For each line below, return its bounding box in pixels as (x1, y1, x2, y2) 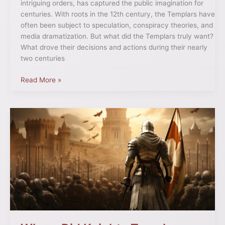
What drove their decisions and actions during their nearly (20, 43, 207, 52)
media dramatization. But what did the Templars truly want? (20, 32, 213, 41)
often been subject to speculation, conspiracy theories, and (20, 21, 213, 30)
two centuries (20, 54, 65, 63)
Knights (20, 131, 44, 140)
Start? (20, 153, 40, 162)
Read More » (20, 75, 61, 84)
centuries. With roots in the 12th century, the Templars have (20, 10, 215, 19)
